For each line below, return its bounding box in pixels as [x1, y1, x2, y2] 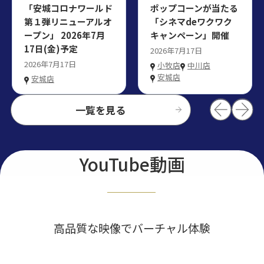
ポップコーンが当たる [150, 1, 238, 14]
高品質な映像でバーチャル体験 [54, 220, 210, 237]
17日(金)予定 [24, 42, 78, 55]
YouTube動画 [79, 151, 185, 177]
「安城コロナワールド [24, 1, 113, 14]
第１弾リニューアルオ [24, 15, 112, 28]
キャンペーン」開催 [150, 28, 229, 41]
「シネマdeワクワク [150, 15, 232, 28]
